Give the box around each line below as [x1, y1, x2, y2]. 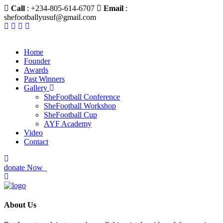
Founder [24, 57, 50, 65]
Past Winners [24, 75, 65, 83]
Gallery [24, 84, 49, 92]
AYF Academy [44, 119, 92, 128]
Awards [24, 66, 48, 74]
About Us [4, 201, 36, 210]
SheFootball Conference [44, 93, 120, 101]
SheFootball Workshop [44, 102, 116, 110]
